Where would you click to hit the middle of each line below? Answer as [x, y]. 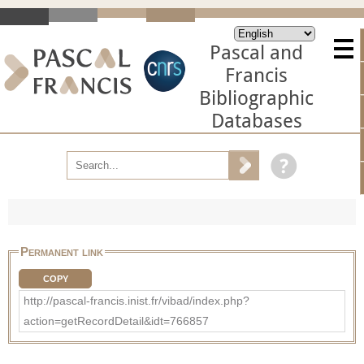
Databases [256, 121]
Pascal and [256, 53]
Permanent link [62, 251]
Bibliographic [256, 98]
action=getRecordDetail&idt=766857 [116, 321]
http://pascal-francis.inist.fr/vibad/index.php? [136, 300]
